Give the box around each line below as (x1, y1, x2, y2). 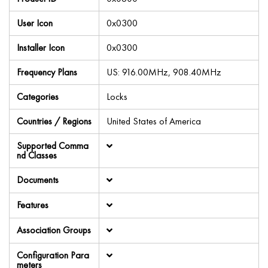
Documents (17, 173, 59, 186)
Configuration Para (17, 249, 89, 261)
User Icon (17, 17, 53, 29)
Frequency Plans (17, 66, 77, 78)
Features (17, 199, 48, 211)
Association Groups (17, 224, 91, 236)
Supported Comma (17, 139, 89, 152)
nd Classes (17, 149, 57, 162)
